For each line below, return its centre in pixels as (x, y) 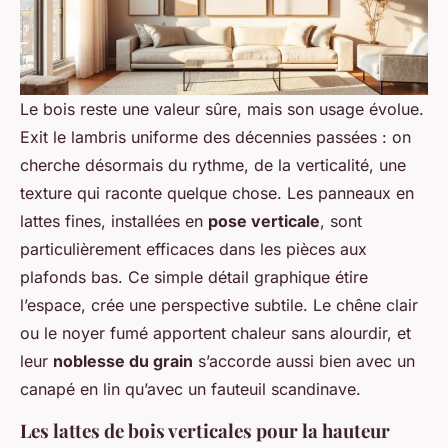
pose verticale (264, 221)
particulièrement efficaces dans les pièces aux (193, 249)
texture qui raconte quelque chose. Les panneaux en (217, 193)
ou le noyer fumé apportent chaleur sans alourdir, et (215, 333)
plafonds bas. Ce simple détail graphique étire (194, 277)
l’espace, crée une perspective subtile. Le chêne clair (219, 305)
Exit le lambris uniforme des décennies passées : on (215, 137)
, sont (341, 221)
